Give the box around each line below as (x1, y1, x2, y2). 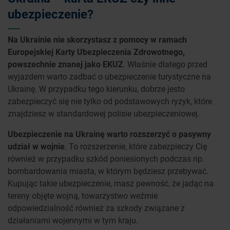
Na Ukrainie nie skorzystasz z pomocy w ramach (8, 34, 187, 45)
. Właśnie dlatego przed (123, 59, 207, 70)
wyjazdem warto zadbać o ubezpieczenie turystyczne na (8, 71, 211, 82)
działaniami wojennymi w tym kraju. (8, 215, 138, 226)
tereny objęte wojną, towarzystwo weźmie (8, 190, 158, 201)
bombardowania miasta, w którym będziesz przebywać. (8, 165, 208, 177)
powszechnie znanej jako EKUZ (8, 59, 123, 70)
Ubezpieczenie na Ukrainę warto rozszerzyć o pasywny (8, 128, 211, 140)
